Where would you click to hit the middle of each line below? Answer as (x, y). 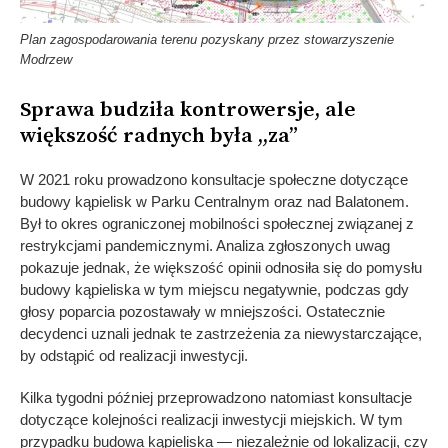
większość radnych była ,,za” (159, 136)
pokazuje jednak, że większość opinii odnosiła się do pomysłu (221, 268)
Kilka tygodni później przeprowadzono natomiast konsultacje (216, 398)
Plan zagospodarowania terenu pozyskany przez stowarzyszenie (207, 40)
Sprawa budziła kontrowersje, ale (188, 110)
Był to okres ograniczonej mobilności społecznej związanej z (217, 224)
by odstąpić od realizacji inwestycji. (134, 356)
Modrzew (46, 60)
